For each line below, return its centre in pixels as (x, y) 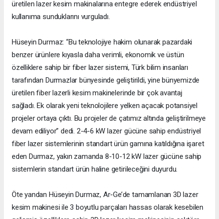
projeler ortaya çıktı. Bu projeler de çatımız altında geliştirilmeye (109, 119)
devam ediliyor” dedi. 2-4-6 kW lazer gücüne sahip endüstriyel (107, 131)
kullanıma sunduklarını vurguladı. (61, 17)
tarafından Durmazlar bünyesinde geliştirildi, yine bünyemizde (106, 80)
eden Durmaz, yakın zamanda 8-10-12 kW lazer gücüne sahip (107, 157)
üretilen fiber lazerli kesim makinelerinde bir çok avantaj (97, 93)
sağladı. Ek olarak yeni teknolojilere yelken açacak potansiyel (105, 106)
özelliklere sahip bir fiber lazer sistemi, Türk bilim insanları (100, 68)
